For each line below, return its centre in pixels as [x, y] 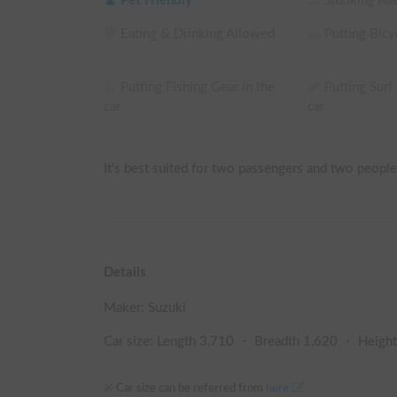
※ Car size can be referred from [185, 388]
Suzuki [167, 307]
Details [125, 272]
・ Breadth [269, 341]
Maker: [126, 307]
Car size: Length [152, 341]
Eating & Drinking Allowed [198, 34]
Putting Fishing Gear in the [198, 87]
